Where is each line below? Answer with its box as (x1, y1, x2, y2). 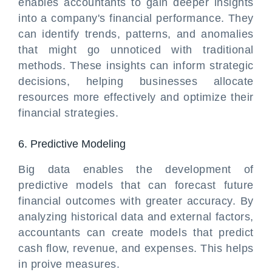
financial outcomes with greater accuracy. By (18, 195, 254, 207)
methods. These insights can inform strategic (18, 59, 254, 72)
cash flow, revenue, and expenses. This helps (18, 242, 254, 254)
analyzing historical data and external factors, (18, 211, 254, 223)
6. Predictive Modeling (18, 138, 126, 150)
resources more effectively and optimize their (18, 91, 254, 103)
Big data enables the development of (18, 163, 254, 175)
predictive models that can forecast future (18, 179, 254, 191)
